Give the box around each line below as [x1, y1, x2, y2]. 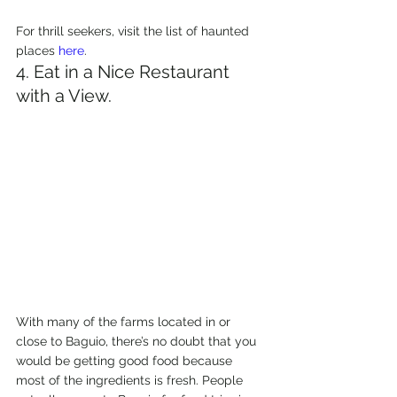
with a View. [16, 84, 112, 106]
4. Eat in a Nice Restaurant [16, 60, 234, 82]
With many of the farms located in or [16, 314, 234, 329]
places [16, 43, 58, 58]
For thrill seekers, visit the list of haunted [16, 23, 253, 38]
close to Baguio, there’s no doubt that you [16, 333, 260, 348]
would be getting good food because [16, 353, 236, 368]
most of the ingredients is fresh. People [16, 372, 246, 387]
